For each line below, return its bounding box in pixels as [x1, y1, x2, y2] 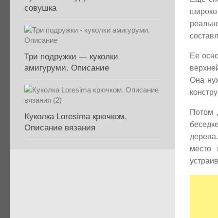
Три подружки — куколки [24, 52, 118, 61]
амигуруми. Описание [24, 63, 109, 73]
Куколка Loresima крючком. [24, 112, 127, 121]
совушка [24, 3, 56, 13]
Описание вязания [24, 123, 95, 132]
